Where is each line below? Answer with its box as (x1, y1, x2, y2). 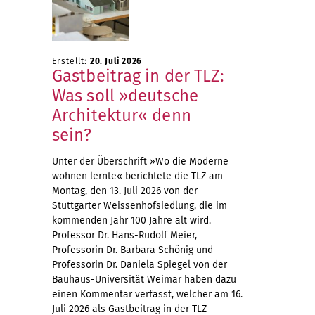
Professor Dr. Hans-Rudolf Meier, (52, 229, 197, 241)
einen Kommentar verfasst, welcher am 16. (52, 288, 243, 300)
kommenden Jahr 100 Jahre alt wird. (52, 214, 211, 226)
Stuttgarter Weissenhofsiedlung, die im (52, 200, 227, 212)
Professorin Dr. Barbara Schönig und (52, 244, 213, 256)
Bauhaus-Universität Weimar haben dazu (52, 274, 236, 285)
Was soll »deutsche (52, 86, 198, 105)
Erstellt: (52, 56, 90, 66)
